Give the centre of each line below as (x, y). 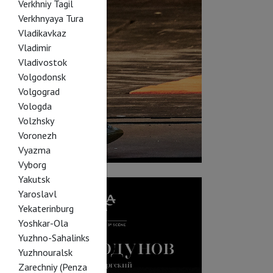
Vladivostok (42, 62)
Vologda (35, 106)
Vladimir (34, 48)
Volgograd (39, 91)
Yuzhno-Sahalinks (54, 238)
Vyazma (34, 150)
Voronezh (37, 135)
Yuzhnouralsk (45, 252)
